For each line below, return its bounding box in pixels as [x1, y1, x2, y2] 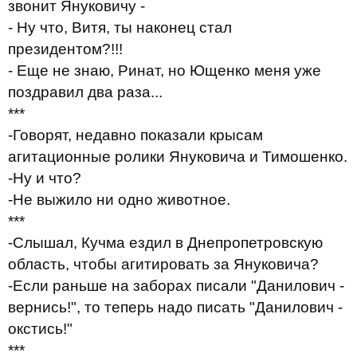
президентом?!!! [8, 41, 123, 57]
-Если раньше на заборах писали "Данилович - [8, 277, 344, 294]
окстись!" [8, 320, 73, 337]
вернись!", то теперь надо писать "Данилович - [8, 299, 343, 316]
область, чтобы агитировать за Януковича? [8, 256, 319, 273]
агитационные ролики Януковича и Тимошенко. [8, 148, 347, 165]
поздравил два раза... [8, 84, 163, 100]
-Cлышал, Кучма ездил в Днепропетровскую [8, 234, 323, 251]
